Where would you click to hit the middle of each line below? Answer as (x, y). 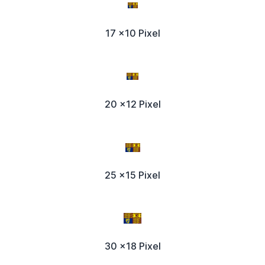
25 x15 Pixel (132, 175)
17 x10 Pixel (132, 33)
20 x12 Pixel (132, 104)
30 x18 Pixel (132, 246)
